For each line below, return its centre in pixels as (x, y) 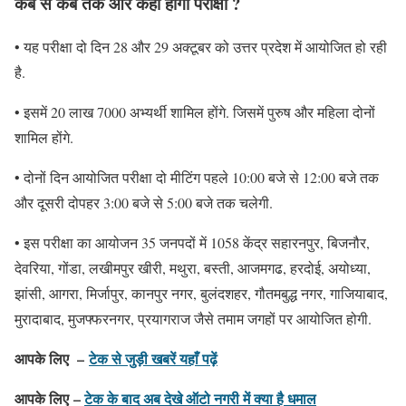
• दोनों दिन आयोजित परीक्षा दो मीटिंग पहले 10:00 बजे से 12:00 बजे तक (197, 178)
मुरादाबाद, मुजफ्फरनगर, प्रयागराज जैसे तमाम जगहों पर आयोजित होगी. (193, 319)
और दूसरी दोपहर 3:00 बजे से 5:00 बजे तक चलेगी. (144, 203)
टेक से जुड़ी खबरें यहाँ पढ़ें (153, 359)
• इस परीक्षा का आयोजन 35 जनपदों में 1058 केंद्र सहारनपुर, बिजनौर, (192, 243)
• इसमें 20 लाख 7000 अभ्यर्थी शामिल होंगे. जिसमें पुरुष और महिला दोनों (195, 112)
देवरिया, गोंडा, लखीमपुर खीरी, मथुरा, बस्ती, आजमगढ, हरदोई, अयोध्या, (193, 268)
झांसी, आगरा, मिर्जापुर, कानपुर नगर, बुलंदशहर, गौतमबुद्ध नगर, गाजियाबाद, (201, 294)
